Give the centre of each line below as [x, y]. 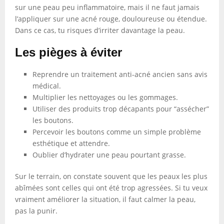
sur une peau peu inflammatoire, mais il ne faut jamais [107, 7]
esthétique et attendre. [71, 143]
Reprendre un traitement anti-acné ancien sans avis [120, 74]
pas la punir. [36, 211]
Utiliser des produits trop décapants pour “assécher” [121, 109]
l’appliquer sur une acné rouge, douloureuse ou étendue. [111, 19]
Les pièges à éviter [68, 52]
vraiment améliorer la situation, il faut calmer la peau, [105, 199]
